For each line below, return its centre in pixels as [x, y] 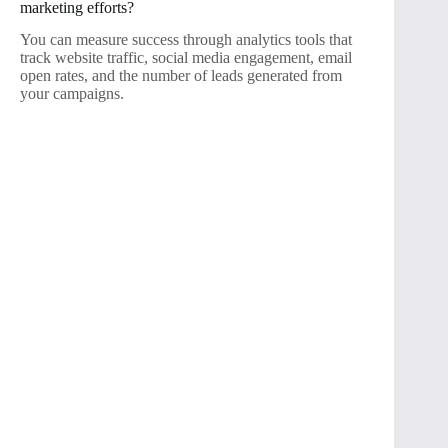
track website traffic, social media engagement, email [186, 58]
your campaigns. [72, 94]
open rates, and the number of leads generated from [181, 76]
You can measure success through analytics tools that [186, 40]
